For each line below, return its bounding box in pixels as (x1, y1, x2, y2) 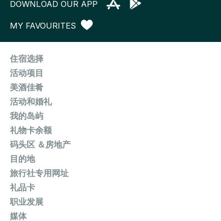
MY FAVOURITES (10, 20, 76, 31)
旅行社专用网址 (10, 168, 69, 178)
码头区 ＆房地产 (10, 139, 71, 149)
